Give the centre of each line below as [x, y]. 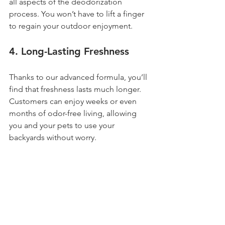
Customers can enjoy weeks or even [74, 101]
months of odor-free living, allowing [74, 113]
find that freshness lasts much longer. [76, 89]
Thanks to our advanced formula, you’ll [79, 77]
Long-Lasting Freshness [75, 51]
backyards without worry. [53, 137]
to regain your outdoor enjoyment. [71, 26]
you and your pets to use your [63, 125]
